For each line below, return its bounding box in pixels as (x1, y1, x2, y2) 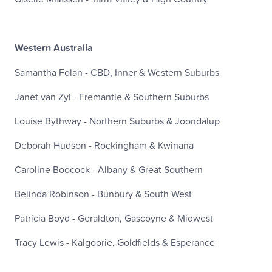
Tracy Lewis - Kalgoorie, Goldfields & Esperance (15, 236, 215, 249)
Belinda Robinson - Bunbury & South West (15, 187, 192, 200)
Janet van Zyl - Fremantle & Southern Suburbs (15, 90, 209, 103)
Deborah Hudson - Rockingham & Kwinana (15, 138, 194, 152)
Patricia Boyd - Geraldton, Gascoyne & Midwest (15, 211, 213, 225)
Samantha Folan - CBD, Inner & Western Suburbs (15, 66, 219, 79)
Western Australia (15, 41, 93, 55)
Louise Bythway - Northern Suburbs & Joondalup (15, 114, 220, 127)
